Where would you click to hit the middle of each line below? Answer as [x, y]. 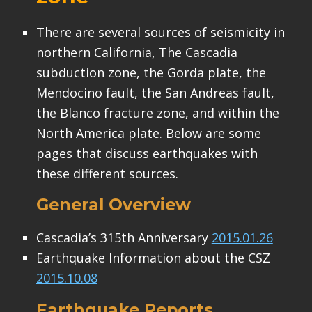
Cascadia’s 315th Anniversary [124, 238]
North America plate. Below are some [148, 133]
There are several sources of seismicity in [160, 32]
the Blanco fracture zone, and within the [157, 112]
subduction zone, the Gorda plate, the [151, 72]
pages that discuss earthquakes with [147, 153]
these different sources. [107, 173]
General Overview [113, 205]
